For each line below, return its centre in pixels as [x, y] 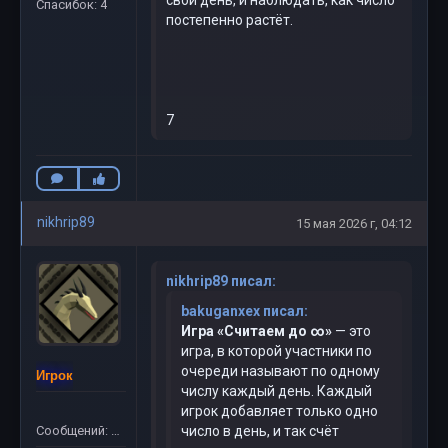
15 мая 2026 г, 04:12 [354, 223]
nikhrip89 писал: [221, 281]
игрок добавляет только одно [279, 411]
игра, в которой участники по [276, 351]
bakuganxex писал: [244, 311]
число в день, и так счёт [260, 431]
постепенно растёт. [282, 20]
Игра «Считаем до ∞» [256, 331]
